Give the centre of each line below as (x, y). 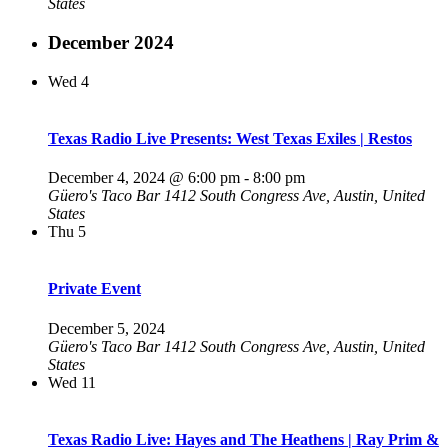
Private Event (94, 289)
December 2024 (111, 42)
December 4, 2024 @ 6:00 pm (144, 178)
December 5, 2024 (106, 328)
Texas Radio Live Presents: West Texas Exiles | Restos (230, 138)
